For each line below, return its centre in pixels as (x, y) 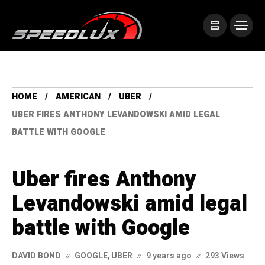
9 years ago (169, 256)
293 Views (225, 256)
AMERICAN (78, 97)
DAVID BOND (36, 256)
